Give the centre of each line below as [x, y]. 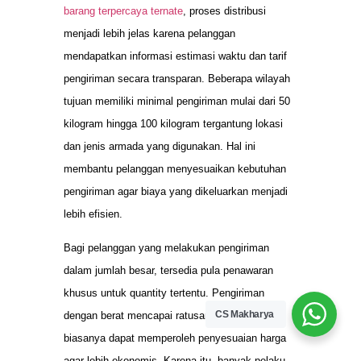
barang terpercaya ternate [123, 10]
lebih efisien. [93, 214]
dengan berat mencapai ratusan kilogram [158, 315]
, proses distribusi [224, 10]
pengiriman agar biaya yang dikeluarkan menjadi [176, 191]
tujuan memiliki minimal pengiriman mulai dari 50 [177, 101]
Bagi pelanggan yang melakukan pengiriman [166, 247]
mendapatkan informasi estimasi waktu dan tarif [175, 56]
